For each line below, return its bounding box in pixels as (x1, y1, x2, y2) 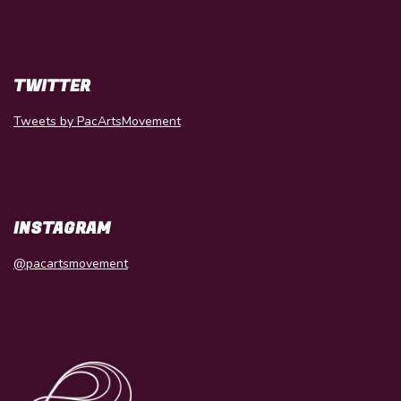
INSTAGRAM (13, 216, 110, 241)
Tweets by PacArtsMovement (13, 112, 181, 130)
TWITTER (13, 73, 90, 98)
